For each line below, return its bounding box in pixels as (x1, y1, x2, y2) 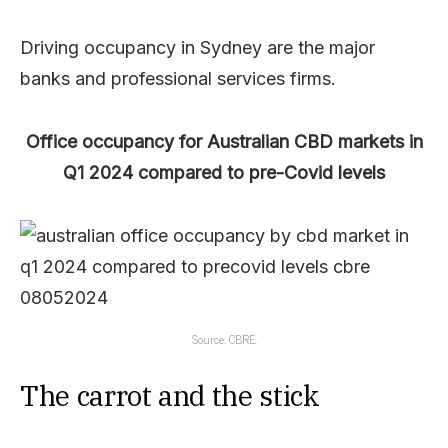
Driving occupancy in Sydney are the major (20, 36, 375, 58)
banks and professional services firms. (20, 67, 336, 89)
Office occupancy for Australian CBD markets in (25, 130, 423, 152)
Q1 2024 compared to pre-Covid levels (63, 161, 385, 183)
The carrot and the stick (20, 376, 320, 414)
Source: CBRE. (191, 328, 257, 349)
